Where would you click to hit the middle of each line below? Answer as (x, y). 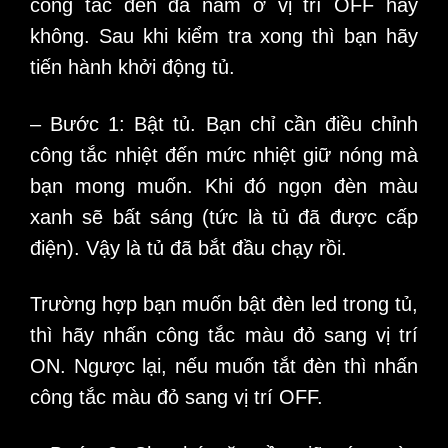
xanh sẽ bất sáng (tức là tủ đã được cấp (224, 216)
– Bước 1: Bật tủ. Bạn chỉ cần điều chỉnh (224, 123)
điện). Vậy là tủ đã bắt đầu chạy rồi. (188, 247)
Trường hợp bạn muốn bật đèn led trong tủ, (224, 304)
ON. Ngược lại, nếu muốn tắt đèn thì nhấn (224, 366)
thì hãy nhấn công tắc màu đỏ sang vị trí (224, 335)
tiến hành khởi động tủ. (132, 66)
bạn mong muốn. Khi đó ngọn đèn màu (224, 185)
